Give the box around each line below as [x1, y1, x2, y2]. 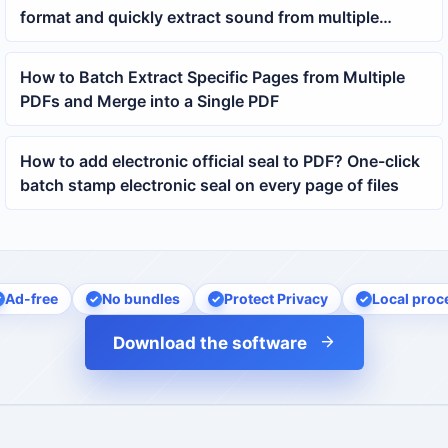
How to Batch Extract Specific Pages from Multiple [19, 66, 405, 87]
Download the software [112, 333, 307, 353]
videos [19, 30, 71, 51]
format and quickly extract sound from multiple [19, 6, 379, 27]
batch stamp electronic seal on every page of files [19, 174, 399, 195]
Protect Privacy [224, 290, 328, 307]
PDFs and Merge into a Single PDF [19, 90, 279, 111]
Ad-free [5, 290, 58, 307]
